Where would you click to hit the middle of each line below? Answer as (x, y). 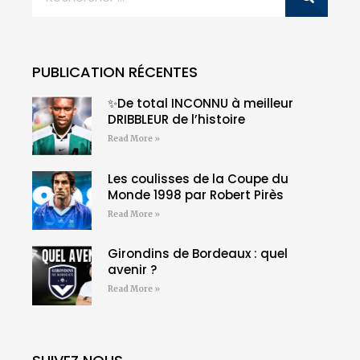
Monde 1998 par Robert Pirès (195, 194)
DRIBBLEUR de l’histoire (176, 120)
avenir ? (132, 270)
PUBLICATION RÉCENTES (115, 72)
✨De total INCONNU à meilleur (200, 104)
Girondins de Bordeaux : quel (197, 254)
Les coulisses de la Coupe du (198, 178)
